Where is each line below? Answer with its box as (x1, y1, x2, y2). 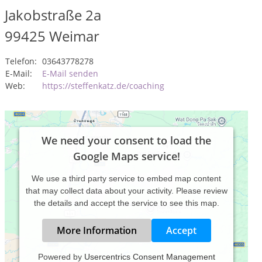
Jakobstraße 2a (5, 5, 101, 25)
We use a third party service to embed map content (32, 174, 221, 183)
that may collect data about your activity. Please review (25, 186, 227, 195)
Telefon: (5, 56, 37, 67)
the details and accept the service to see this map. (33, 198, 219, 208)
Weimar (49, 26, 99, 46)
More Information (56, 224, 137, 237)
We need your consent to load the (42, 133, 211, 147)
